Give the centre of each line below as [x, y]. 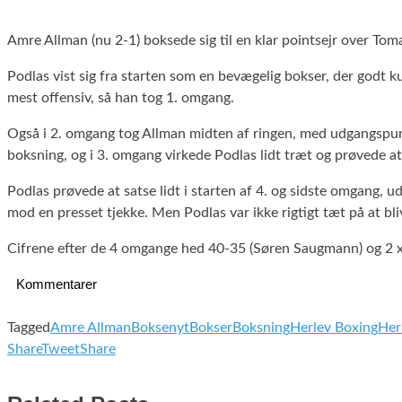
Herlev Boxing [334, 327]
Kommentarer [57, 284]
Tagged [29, 327]
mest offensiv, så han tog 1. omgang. [121, 97]
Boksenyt [160, 327]
